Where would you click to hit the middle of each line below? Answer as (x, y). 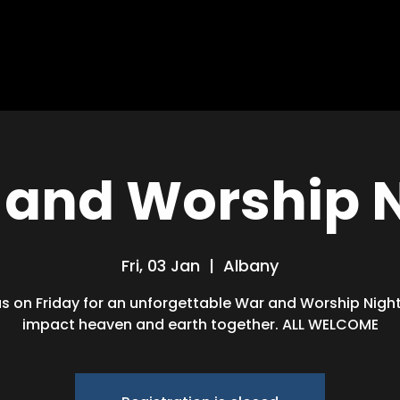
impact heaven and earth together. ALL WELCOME (200, 325)
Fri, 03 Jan (161, 266)
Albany (251, 266)
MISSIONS (260, 64)
